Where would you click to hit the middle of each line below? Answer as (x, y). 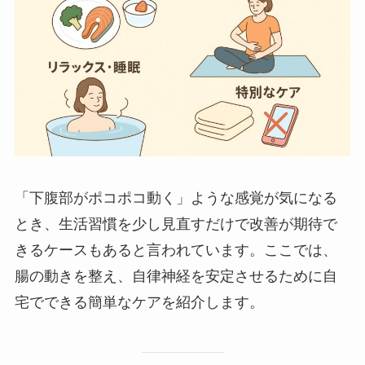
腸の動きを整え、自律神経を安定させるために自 (176, 277)
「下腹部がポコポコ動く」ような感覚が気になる (176, 198)
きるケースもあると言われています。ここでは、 (176, 251)
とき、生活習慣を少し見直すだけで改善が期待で (176, 224)
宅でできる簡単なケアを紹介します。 (139, 303)
